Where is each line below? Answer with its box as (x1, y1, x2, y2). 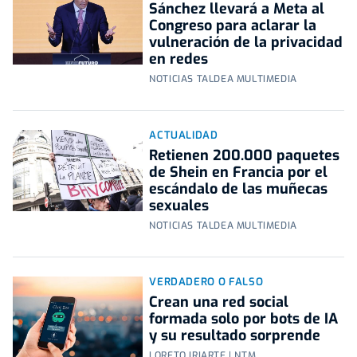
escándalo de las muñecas (149, 179, 328, 199)
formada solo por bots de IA (149, 309, 339, 329)
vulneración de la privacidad (149, 33, 343, 53)
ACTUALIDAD (149, 128, 218, 143)
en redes (149, 49, 209, 69)
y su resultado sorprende (149, 326, 321, 346)
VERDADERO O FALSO (149, 275, 264, 289)
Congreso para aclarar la (149, 16, 317, 36)
